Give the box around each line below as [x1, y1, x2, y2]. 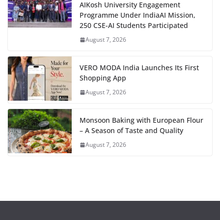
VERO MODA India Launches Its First [80, 63, 199, 73]
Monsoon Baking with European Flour [80, 115, 203, 125]
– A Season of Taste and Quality [80, 126, 183, 136]
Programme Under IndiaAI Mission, [80, 10, 195, 20]
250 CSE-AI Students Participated [80, 21, 188, 30]
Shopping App [80, 73, 126, 83]
